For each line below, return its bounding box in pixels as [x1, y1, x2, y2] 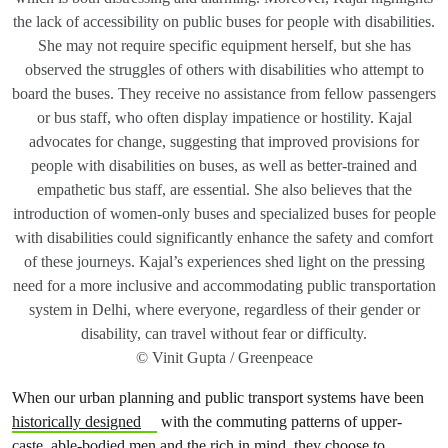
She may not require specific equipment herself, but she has [37, 37, 411, 54]
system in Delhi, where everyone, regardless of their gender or [28, 301, 420, 318]
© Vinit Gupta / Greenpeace [135, 349, 313, 366]
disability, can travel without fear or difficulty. [81, 325, 367, 342]
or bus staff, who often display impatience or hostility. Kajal [36, 109, 412, 126]
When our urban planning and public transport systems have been [12, 388, 424, 407]
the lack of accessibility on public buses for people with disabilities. [13, 13, 435, 30]
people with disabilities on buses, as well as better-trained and [31, 157, 417, 174]
